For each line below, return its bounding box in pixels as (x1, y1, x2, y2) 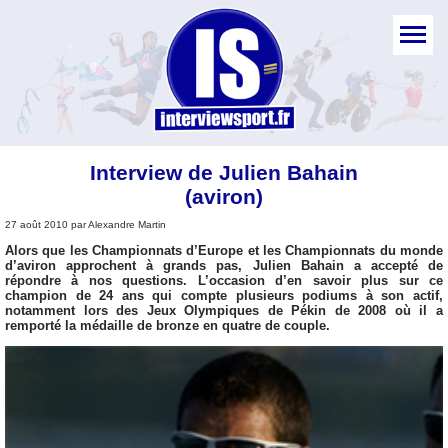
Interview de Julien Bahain (90, 160, 358, 184)
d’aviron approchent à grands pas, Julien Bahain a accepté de (5, 257, 443, 273)
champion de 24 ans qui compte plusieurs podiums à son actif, (5, 287, 443, 303)
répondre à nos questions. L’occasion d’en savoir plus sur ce (5, 272, 443, 288)
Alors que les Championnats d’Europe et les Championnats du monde (5, 242, 443, 258)
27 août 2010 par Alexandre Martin (5, 218, 166, 230)
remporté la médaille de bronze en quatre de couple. (5, 317, 330, 333)
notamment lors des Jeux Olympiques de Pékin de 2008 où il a (5, 302, 443, 318)
